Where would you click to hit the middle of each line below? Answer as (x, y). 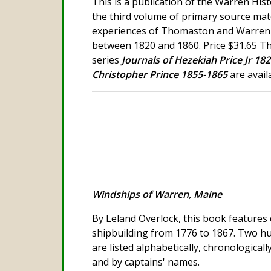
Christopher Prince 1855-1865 (160, 74)
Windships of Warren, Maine (157, 194)
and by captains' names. (146, 262)
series (107, 60)
